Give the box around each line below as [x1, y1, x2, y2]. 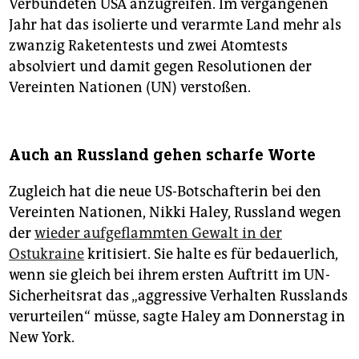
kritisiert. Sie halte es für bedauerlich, [84, 244, 338, 263]
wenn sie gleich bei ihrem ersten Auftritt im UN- [9, 265, 330, 284]
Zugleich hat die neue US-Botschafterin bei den [9, 182, 321, 200]
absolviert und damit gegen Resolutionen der [9, 57, 312, 75]
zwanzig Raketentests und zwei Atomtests [9, 36, 288, 54]
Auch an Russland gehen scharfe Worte [9, 144, 316, 165]
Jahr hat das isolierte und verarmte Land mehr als [9, 15, 341, 34]
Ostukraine [9, 244, 84, 263]
